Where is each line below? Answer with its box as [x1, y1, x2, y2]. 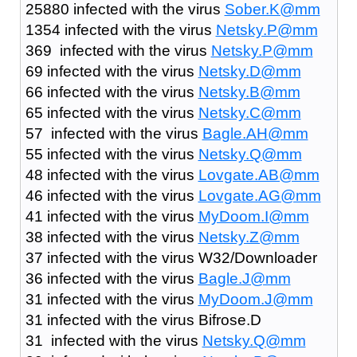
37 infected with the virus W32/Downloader [25, 249, 317, 266]
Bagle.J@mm [198, 269, 291, 287]
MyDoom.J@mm [198, 290, 313, 308]
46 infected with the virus [25, 186, 198, 204]
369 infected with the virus [25, 41, 211, 59]
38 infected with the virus [25, 228, 198, 245]
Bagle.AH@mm [202, 124, 308, 142]
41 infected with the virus [25, 207, 198, 225]
